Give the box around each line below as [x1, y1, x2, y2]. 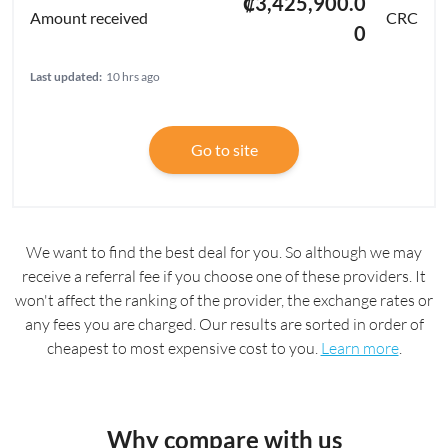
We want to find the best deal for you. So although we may [26, 242, 422, 263]
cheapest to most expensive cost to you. [46, 338, 321, 359]
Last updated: [30, 69, 102, 85]
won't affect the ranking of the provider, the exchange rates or [15, 290, 433, 311]
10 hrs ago [106, 69, 160, 85]
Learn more [320, 338, 399, 359]
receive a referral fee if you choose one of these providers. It [22, 266, 426, 287]
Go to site [190, 140, 258, 160]
